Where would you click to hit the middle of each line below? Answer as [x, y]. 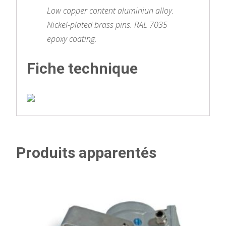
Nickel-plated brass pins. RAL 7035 [107, 25]
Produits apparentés [86, 153]
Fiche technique [82, 68]
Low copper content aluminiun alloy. [110, 11]
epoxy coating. [72, 39]
